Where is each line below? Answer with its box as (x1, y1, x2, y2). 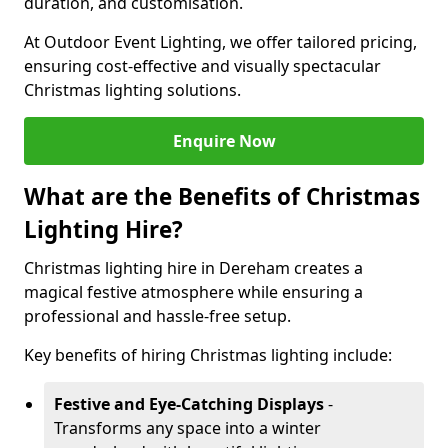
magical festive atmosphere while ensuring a (24, 281, 363, 303)
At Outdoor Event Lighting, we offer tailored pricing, (24, 31, 417, 53)
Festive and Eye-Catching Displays (54, 393, 324, 415)
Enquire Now (172, 130, 276, 152)
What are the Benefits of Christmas (24, 181, 420, 212)
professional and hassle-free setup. (24, 305, 291, 327)
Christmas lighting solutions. (24, 79, 241, 101)
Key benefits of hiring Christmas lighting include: (24, 344, 392, 366)
